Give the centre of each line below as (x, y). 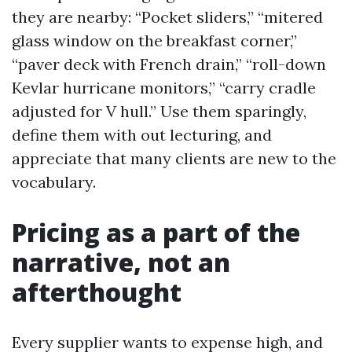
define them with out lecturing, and (142, 135)
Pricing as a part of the (156, 232)
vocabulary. (54, 182)
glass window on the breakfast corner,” (154, 40)
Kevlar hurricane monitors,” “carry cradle (164, 88)
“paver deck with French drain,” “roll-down (169, 64)
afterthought (97, 292)
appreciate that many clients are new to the (174, 158)
